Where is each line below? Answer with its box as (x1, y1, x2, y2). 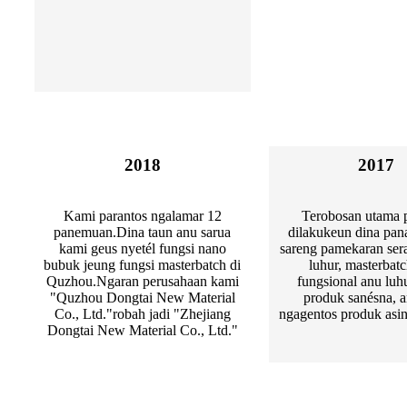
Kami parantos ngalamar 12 (63, 208, 222, 224)
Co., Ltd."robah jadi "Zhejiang (54, 306, 231, 323)
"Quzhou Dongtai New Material (49, 290, 235, 306)
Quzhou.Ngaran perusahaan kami (45, 273, 239, 290)
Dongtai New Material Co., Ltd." (46, 323, 238, 339)
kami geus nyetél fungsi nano (58, 241, 226, 257)
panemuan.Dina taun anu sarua (54, 224, 232, 241)
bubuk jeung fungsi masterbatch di (44, 257, 242, 273)
